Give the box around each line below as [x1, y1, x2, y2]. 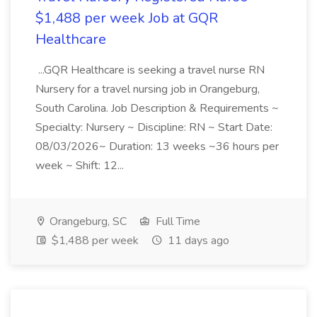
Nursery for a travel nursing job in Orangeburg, [35, 81, 260, 97]
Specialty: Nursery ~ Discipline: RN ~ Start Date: [35, 120, 272, 135]
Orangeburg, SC [47, 214, 127, 229]
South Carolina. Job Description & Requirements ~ [35, 100, 279, 116]
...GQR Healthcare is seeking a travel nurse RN [35, 62, 265, 78]
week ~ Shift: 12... [35, 158, 127, 173]
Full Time [153, 214, 200, 229]
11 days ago [165, 233, 229, 248]
